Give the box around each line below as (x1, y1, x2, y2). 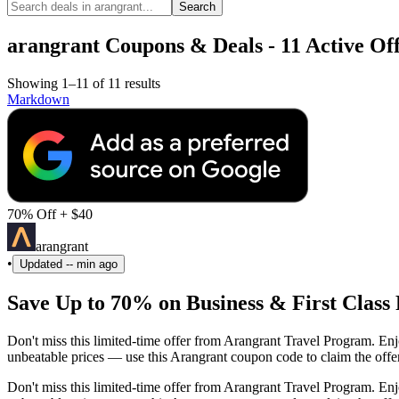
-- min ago (66, 256, 118, 271)
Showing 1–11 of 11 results (7, 75, 160, 91)
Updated (20, 256, 66, 271)
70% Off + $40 (7, 206, 93, 222)
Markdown (7, 91, 69, 107)
